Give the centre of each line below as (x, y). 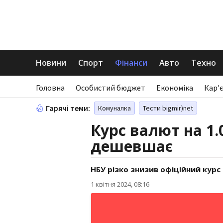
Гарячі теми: (68, 108)
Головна (50, 88)
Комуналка (114, 108)
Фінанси (131, 63)
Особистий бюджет (111, 88)
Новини (51, 63)
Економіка (175, 88)
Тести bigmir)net (168, 108)
